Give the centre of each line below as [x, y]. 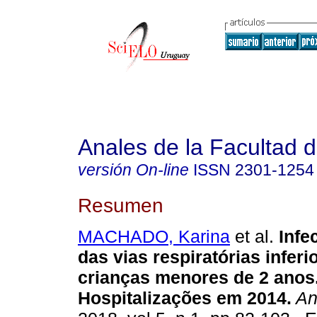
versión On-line [133, 170]
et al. [252, 237]
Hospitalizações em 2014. [185, 298]
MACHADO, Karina [154, 237]
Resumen [121, 205]
